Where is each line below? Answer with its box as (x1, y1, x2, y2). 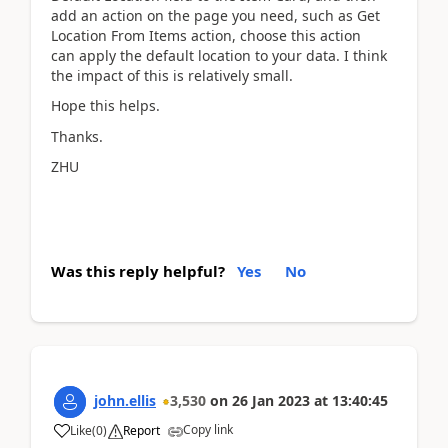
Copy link (183, 420, 233, 438)
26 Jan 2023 (232, 390, 310, 410)
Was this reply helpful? (51, 260, 225, 281)
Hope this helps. (51, 96, 160, 115)
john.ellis (94, 390, 156, 410)
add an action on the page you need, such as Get (51, 5, 380, 25)
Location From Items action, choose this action (51, 25, 361, 45)
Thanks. (51, 126, 103, 146)
